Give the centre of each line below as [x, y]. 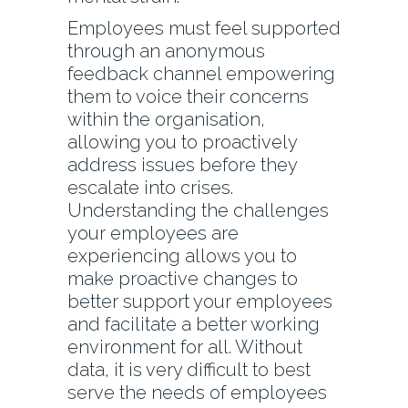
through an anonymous [166, 51]
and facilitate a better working [194, 325]
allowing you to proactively [182, 143]
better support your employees [200, 302]
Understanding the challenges [198, 211]
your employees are [153, 234]
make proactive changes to [183, 279]
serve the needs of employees [197, 393]
